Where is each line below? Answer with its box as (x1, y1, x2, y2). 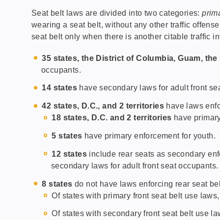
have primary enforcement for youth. (82, 131, 216, 140)
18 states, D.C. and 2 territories (52, 113, 172, 122)
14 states (42, 83, 80, 92)
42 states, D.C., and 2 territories (42, 102, 165, 110)
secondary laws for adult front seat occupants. (51, 161, 219, 170)
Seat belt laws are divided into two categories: (31, 8, 202, 17)
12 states (52, 149, 87, 158)
